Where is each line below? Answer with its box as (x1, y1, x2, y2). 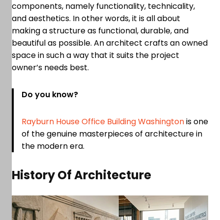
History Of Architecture (12, 166, 151, 183)
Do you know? (22, 88, 78, 100)
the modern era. (22, 140, 90, 152)
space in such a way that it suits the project (12, 49, 179, 61)
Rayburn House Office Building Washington (22, 115, 184, 127)
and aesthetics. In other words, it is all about (12, 12, 180, 24)
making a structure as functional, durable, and (12, 25, 189, 36)
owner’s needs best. (12, 61, 99, 73)
